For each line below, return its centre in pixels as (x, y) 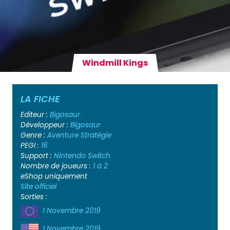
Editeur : (35, 114)
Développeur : (45, 125)
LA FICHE (40, 99)
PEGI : (31, 145)
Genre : (34, 135)
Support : (37, 156)
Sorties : (34, 197)
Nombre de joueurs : (57, 166)
